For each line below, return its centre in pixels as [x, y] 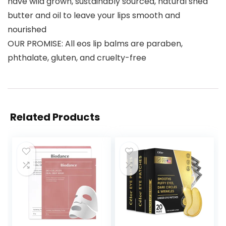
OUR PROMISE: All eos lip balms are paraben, [95, 44]
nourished [27, 30]
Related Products [55, 117]
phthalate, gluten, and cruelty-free [77, 58]
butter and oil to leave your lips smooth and [94, 15]
